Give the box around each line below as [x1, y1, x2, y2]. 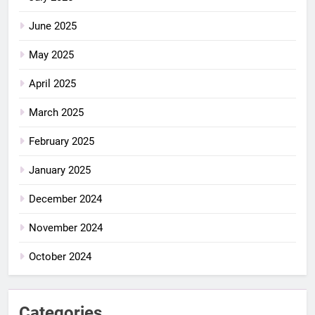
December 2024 [29, 192, 102, 205]
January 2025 [29, 163, 91, 176]
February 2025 [29, 134, 94, 148]
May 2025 [29, 48, 74, 61]
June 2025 [29, 19, 77, 32]
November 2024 [29, 221, 103, 234]
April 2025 [29, 77, 76, 90]
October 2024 [29, 250, 91, 263]
